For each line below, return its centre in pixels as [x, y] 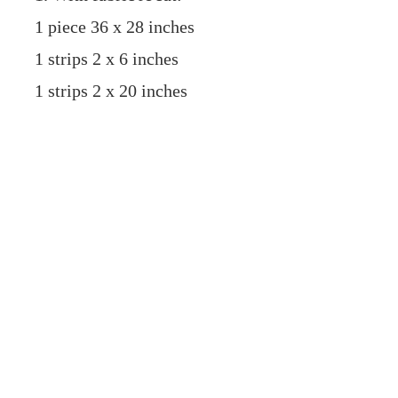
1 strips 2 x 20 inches [111, 91]
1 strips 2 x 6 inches [107, 59]
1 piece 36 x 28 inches [115, 27]
